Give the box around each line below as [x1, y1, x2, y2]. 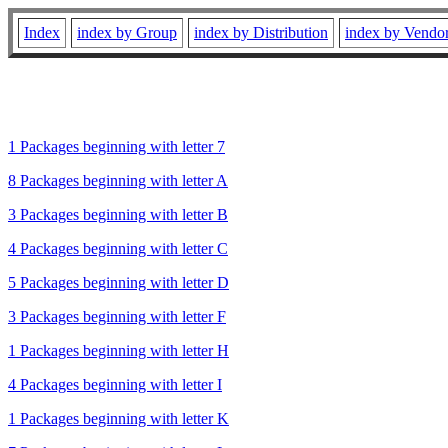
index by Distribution [194, 24, 328, 41]
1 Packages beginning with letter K [8, 409, 229, 427]
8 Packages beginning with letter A [8, 171, 228, 189]
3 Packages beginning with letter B [8, 205, 228, 223]
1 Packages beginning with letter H [8, 341, 229, 359]
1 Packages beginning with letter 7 [8, 137, 225, 155]
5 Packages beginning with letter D [8, 273, 229, 291]
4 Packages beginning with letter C [8, 239, 228, 257]
